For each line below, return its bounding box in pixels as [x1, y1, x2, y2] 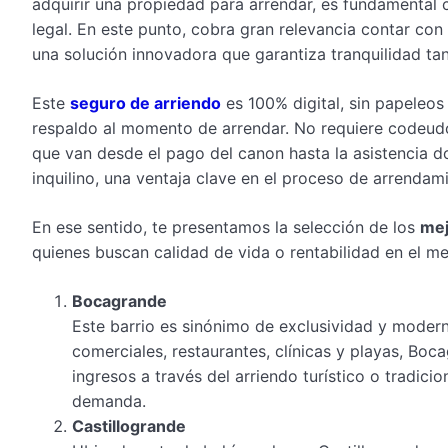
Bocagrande [72, 290, 167, 311]
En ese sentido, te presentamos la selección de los [32, 216, 420, 237]
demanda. [72, 390, 146, 411]
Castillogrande [72, 415, 186, 436]
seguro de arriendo [70, 92, 221, 113]
